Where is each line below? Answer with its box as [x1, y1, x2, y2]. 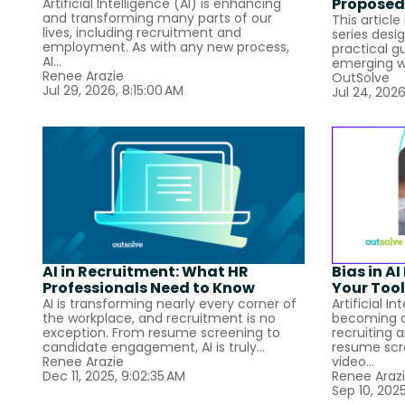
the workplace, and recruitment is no [42, 309, 276, 328]
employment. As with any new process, [42, 38, 289, 57]
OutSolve [332, 69, 390, 88]
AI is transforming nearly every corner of [42, 295, 297, 314]
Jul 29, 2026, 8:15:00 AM [42, 81, 184, 100]
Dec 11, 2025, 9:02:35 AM [42, 367, 185, 386]
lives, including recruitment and [42, 24, 241, 42]
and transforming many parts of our [42, 9, 272, 28]
